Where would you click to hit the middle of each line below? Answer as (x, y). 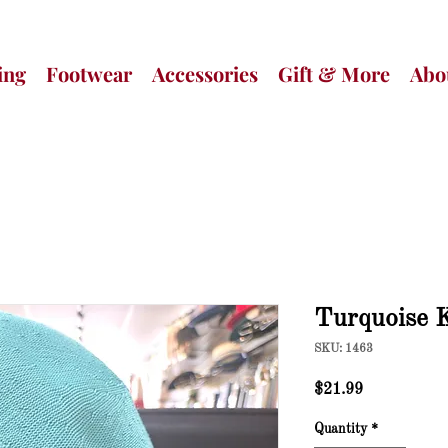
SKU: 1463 (343, 349)
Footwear (89, 73)
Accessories (205, 73)
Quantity (340, 429)
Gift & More (334, 73)
